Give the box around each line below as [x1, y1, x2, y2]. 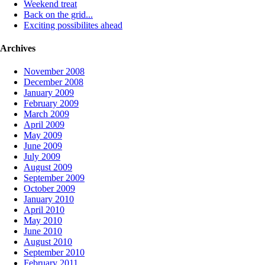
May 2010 [24, 215, 62, 226]
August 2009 [24, 162, 72, 173]
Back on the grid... [24, 9, 93, 20]
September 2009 [24, 173, 85, 183]
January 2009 [24, 88, 74, 98]
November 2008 [24, 66, 85, 77]
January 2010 [24, 194, 74, 205]
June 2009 [24, 141, 62, 151]
